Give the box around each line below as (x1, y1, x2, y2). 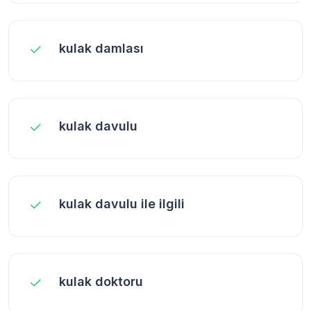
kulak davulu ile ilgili (59, 196, 185, 211)
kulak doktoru (59, 274, 143, 289)
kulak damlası (59, 40, 144, 56)
